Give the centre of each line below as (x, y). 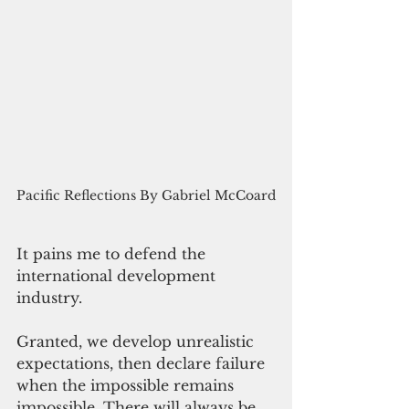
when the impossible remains (127, 386)
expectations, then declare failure (143, 364)
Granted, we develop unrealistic (137, 342)
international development (118, 276)
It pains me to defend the (113, 254)
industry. (49, 298)
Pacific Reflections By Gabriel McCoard (146, 196)
